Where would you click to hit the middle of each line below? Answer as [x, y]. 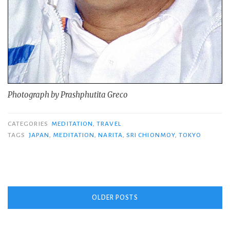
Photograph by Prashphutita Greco [68, 94]
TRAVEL [109, 124]
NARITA [110, 135]
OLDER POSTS [115, 198]
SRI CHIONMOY [151, 135]
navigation [43, 218]
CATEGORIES [29, 124]
